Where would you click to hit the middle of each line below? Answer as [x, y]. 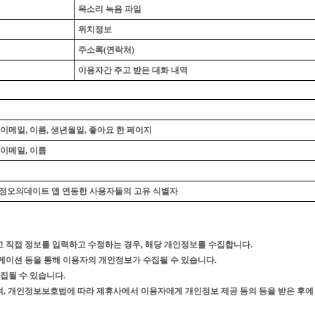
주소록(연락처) [106, 50]
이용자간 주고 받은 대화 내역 [133, 70]
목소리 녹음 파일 [110, 9]
